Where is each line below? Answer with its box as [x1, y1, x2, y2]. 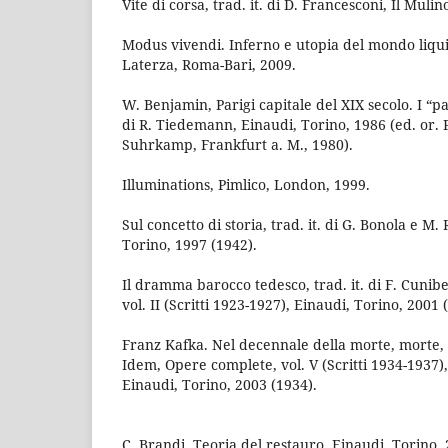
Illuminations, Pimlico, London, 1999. [122, 174, 370, 194]
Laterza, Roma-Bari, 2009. [122, 54, 296, 74]
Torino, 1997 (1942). [122, 234, 257, 254]
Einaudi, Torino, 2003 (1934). [122, 374, 317, 394]
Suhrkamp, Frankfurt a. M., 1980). [122, 134, 353, 154]
